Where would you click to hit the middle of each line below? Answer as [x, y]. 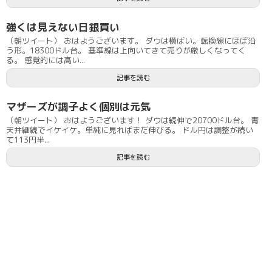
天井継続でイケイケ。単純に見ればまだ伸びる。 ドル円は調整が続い [130, 130]
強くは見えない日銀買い [63, 27]
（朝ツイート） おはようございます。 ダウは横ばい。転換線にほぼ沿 [131, 41]
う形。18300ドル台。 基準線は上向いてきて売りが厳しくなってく [126, 50]
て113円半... [28, 140]
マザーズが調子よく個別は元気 [78, 107]
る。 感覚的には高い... [46, 60]
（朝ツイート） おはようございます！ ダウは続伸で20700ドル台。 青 [132, 120]
